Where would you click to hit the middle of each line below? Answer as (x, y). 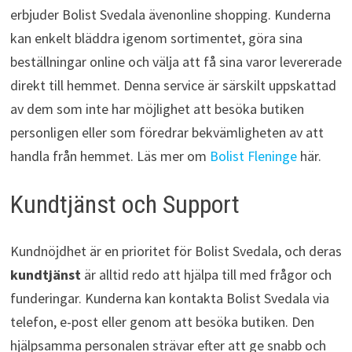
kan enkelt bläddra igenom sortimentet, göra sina (156, 38)
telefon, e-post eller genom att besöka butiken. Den (162, 322)
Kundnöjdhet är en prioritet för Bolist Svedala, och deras (176, 251)
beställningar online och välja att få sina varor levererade (176, 61)
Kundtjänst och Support (125, 204)
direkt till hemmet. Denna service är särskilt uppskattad (173, 85)
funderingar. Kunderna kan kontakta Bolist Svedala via (169, 299)
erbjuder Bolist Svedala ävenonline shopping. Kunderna (170, 14)
